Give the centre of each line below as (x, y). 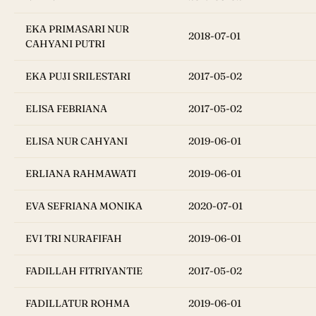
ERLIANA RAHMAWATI (81, 174)
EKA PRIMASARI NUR (77, 29)
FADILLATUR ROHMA (78, 304)
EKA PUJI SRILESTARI (78, 77)
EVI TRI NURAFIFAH (74, 239)
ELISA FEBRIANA (66, 109)
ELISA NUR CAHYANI (77, 141)
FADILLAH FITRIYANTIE (84, 271)
